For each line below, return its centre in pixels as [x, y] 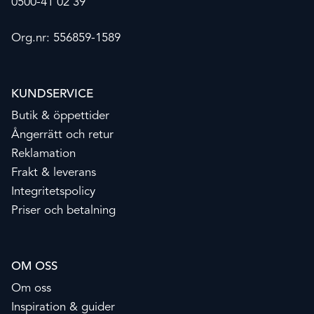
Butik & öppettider [60, 116]
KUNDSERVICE [52, 95]
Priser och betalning [63, 211]
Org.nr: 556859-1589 [66, 39]
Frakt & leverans [53, 173]
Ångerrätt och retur [62, 135]
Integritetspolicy [53, 192]
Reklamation [43, 154]
